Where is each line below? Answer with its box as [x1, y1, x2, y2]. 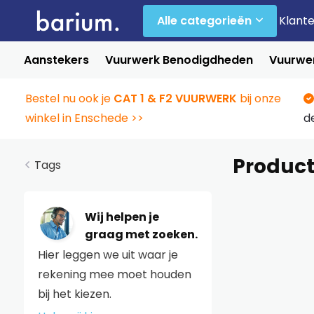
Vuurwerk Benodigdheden [104, 52, 253, 68]
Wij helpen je [84, 208, 159, 225]
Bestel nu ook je [25, 90, 114, 107]
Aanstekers [23, 52, 89, 68]
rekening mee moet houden [37, 266, 191, 282]
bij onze [236, 90, 281, 107]
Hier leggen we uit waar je [37, 247, 178, 263]
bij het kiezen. [37, 286, 111, 302]
